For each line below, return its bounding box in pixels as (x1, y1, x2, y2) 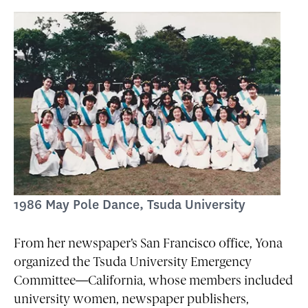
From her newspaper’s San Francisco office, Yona (14, 238, 283, 252)
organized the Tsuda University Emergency (14, 256, 252, 270)
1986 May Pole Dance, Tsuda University (14, 195, 245, 213)
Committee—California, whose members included (14, 275, 293, 289)
